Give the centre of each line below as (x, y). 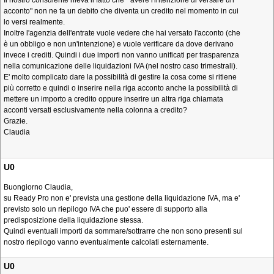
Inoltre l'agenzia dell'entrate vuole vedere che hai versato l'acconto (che (122, 33)
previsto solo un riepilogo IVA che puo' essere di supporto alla (106, 209)
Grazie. (16, 121)
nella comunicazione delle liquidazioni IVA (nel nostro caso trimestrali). (120, 66)
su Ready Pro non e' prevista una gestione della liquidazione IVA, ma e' (122, 198)
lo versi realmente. (34, 22)
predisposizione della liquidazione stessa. (73, 220)
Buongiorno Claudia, (38, 187)
